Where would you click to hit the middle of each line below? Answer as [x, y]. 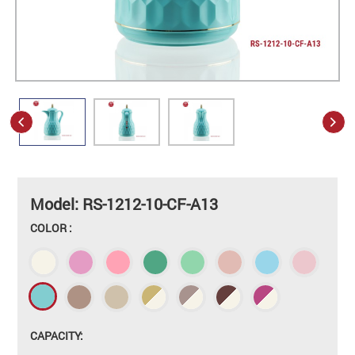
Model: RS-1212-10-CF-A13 [124, 203]
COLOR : [52, 227]
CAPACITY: [57, 335]
